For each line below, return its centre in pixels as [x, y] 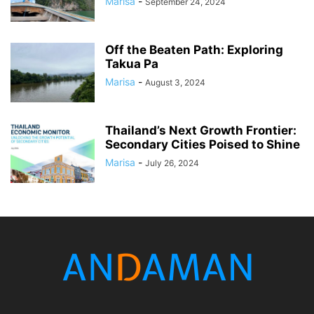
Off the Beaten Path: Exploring [194, 50]
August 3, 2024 [175, 83]
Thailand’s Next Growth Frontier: [201, 131]
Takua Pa [132, 64]
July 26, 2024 [172, 163]
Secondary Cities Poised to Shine [203, 145]
